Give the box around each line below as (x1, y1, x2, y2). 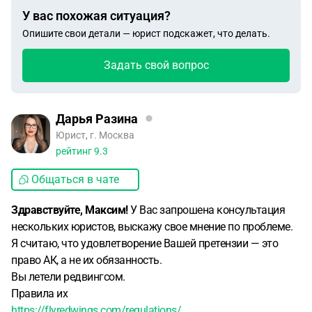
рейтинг (56, 146, 94, 157)
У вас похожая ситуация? (22, 8, 171, 23)
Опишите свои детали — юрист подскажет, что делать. (22, 28, 270, 39)
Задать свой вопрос (103, 58, 209, 72)
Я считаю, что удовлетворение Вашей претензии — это (11, 237, 278, 250)
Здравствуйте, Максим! (11, 203, 128, 217)
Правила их (11, 287, 68, 300)
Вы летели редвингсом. (11, 270, 125, 283)
